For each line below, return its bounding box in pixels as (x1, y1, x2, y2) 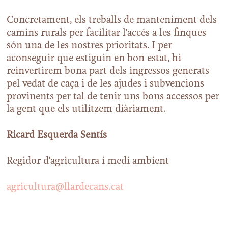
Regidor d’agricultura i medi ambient (7, 157, 169, 166)
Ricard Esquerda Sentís (7, 131, 107, 140)
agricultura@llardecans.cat (7, 183, 124, 192)
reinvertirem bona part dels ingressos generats (7, 67, 210, 76)
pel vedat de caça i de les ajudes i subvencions (7, 79, 205, 89)
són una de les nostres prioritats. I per (7, 41, 173, 50)
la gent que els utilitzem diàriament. (7, 105, 166, 114)
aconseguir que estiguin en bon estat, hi (7, 54, 182, 63)
